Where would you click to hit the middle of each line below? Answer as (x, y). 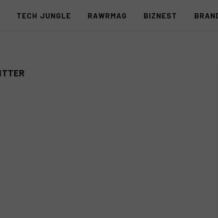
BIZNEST (161, 16)
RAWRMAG (107, 16)
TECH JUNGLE (44, 16)
